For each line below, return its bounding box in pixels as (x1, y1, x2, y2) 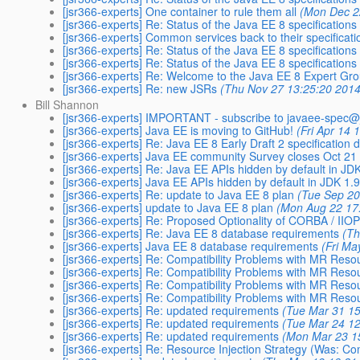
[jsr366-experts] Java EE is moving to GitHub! (63, 121, 294, 138)
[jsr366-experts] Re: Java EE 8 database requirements (63, 224, 340, 241)
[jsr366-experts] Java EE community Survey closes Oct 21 (63, 147, 358, 164)
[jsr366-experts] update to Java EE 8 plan (63, 198, 274, 215)
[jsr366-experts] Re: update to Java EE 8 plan (63, 186, 295, 202)
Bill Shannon (35, 96, 100, 112)
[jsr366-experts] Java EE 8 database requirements (63, 237, 319, 254)
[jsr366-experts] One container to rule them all (63, 2, 297, 19)
